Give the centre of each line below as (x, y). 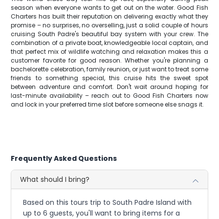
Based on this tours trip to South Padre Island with (108, 202)
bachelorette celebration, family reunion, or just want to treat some (109, 69)
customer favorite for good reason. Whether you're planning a (109, 60)
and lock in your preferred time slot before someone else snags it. (108, 104)
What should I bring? (55, 179)
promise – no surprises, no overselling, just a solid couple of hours (109, 25)
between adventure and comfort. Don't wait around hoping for (109, 87)
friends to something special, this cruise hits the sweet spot (109, 78)
